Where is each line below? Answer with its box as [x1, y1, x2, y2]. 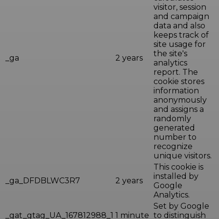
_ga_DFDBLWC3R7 [5, 176, 80, 186]
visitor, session [153, 2, 206, 12]
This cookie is [153, 162, 203, 172]
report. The [153, 67, 198, 77]
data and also [153, 21, 205, 31]
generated [153, 123, 195, 133]
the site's [153, 49, 187, 59]
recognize [153, 142, 193, 152]
